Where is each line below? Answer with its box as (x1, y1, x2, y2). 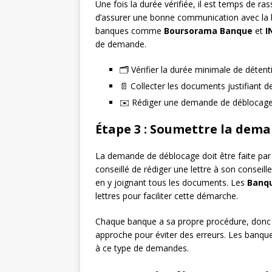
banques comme (95, 25, 164, 37)
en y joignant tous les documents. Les (95, 177, 247, 189)
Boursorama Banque (164, 25, 253, 37)
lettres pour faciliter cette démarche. (95, 190, 238, 202)
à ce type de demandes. (95, 242, 189, 254)
